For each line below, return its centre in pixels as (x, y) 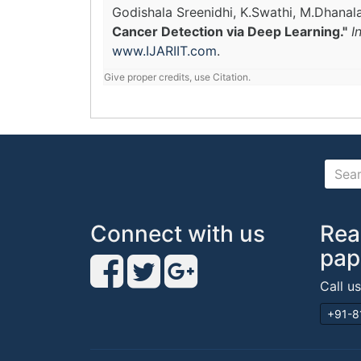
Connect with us (178, 234)
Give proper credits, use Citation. (177, 77)
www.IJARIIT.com (164, 51)
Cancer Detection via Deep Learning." (230, 31)
